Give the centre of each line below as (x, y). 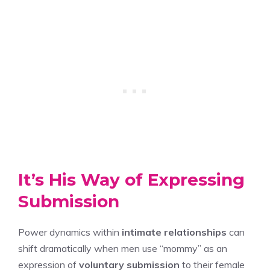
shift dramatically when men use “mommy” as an (123, 248)
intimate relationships (174, 232)
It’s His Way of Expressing (131, 179)
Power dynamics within (70, 232)
